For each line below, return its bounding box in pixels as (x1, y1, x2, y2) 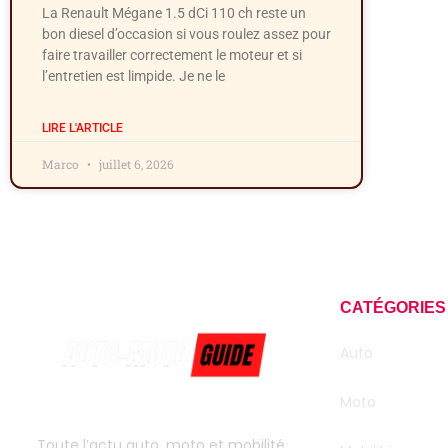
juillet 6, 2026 (96, 156, 174, 173)
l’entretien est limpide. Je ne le (42, 68, 225, 85)
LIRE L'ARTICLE (42, 121, 123, 136)
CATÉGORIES (339, 299, 446, 317)
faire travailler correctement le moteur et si (42, 47, 302, 64)
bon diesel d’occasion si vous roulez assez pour (42, 26, 331, 43)
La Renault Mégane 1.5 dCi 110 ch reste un (42, 5, 306, 22)
